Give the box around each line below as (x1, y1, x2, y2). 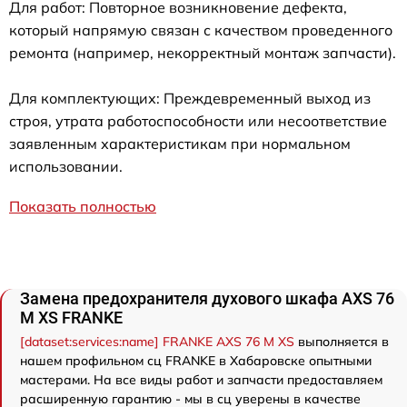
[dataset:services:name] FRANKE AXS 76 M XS (20, 333, 294, 350)
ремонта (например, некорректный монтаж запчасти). (9, 43, 396, 62)
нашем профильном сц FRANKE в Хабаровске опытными (20, 352, 372, 369)
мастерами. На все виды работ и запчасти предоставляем (20, 371, 382, 388)
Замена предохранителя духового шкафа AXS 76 (20, 288, 394, 308)
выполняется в (294, 333, 389, 350)
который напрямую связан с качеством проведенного (9, 20, 392, 39)
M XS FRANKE (20, 307, 123, 327)
